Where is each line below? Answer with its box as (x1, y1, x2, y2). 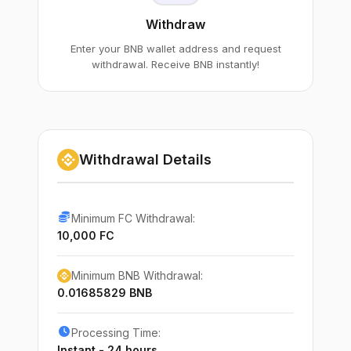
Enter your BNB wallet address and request (70, 42, 281, 55)
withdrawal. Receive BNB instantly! (92, 58, 259, 71)
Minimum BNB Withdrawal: (71, 269, 203, 282)
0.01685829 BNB (57, 286, 152, 299)
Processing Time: (71, 326, 161, 339)
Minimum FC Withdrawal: (71, 212, 195, 225)
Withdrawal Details (79, 151, 212, 168)
